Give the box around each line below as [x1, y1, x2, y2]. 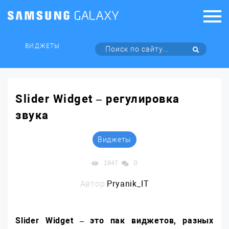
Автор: [80, 179, 107, 189]
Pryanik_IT [107, 179, 149, 189]
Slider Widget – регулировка [15, 93, 180, 105]
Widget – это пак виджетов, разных [45, 216, 214, 225]
